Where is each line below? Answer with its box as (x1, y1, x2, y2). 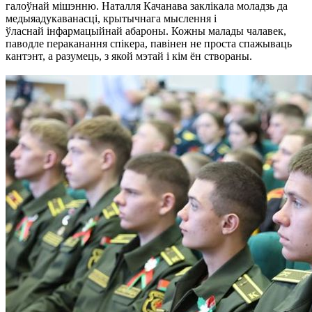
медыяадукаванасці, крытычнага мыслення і (6, 12, 217, 24)
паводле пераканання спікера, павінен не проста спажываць (6, 37, 292, 49)
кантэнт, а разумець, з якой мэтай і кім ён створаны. (6, 49, 252, 62)
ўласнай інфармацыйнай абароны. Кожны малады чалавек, (6, 24, 286, 37)
